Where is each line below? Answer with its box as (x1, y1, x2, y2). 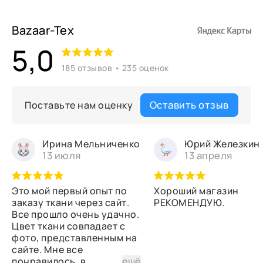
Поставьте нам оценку (25, 98, 133, 112)
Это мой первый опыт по (12, 184, 127, 197)
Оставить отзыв (149, 98, 229, 112)
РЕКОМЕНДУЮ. (154, 196, 225, 209)
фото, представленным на (12, 231, 137, 244)
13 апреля (184, 149, 232, 162)
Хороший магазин (154, 184, 239, 197)
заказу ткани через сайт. (12, 196, 130, 209)
